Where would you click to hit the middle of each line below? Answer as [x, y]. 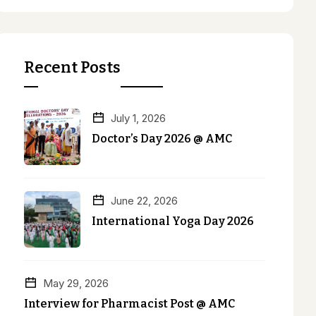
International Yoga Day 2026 [172, 221]
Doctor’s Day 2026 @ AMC [162, 138]
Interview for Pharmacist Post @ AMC [129, 303]
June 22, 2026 [142, 200]
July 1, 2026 [136, 118]
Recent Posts [72, 67]
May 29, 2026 [74, 283]
